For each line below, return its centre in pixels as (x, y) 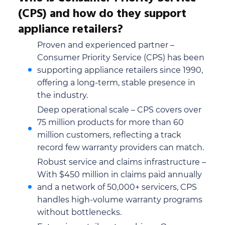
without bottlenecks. (79, 212)
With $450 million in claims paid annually (120, 174)
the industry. (63, 95)
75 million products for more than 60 (110, 122)
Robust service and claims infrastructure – (122, 162)
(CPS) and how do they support (102, 14)
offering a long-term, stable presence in (116, 82)
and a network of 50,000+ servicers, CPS (117, 187)
